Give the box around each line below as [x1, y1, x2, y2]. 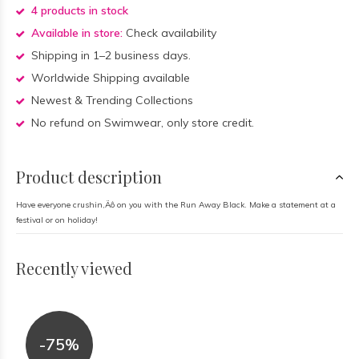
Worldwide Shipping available [28, 71, 190, 85]
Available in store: [28, 26, 126, 40]
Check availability [126, 26, 216, 40]
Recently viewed [16, 257, 132, 279]
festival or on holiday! [16, 215, 98, 225]
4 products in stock [28, 3, 128, 18]
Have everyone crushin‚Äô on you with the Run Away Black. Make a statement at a [16, 200, 336, 210]
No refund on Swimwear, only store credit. [28, 115, 254, 130]
